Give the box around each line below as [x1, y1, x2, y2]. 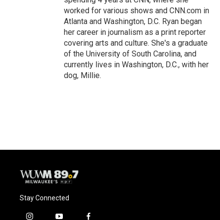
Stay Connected [20, 193, 69, 202]
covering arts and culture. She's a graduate [64, 38, 208, 48]
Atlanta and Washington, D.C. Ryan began [64, 17, 202, 26]
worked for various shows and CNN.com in [64, 6, 209, 15]
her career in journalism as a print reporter [64, 27, 206, 37]
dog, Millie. [64, 71, 101, 80]
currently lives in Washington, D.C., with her [64, 60, 209, 69]
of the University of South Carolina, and [64, 49, 196, 58]
